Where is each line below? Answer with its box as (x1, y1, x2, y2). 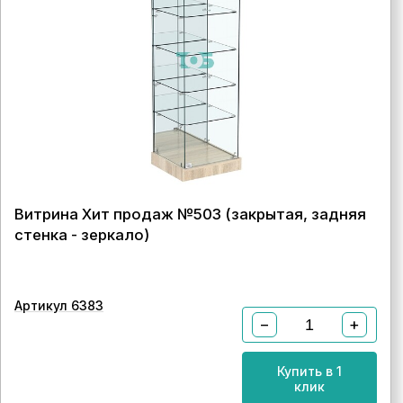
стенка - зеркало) (14, 226, 149, 244)
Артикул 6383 (14, 298, 103, 313)
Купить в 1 (276, 363, 342, 379)
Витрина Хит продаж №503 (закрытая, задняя (14, 205, 366, 223)
